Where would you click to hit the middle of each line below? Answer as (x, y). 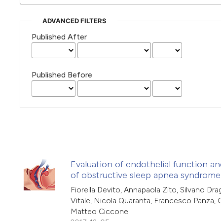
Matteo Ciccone (99, 211)
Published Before (62, 75)
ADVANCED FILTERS (74, 21)
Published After (59, 37)
